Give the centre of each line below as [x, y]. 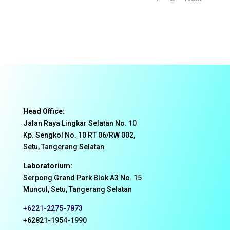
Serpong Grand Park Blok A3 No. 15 [82, 177]
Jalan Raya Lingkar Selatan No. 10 [80, 123]
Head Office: [44, 111]
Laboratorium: [47, 166]
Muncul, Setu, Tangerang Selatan [77, 189]
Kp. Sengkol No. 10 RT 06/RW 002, [79, 135]
